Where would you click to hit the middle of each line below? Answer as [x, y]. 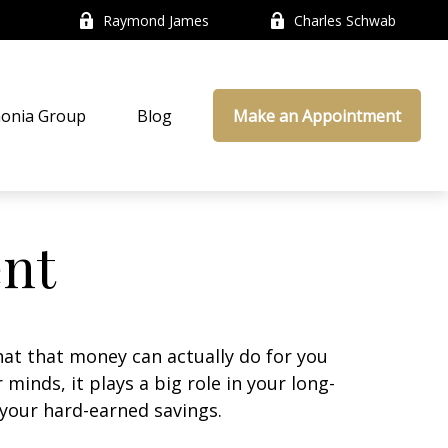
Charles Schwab [345, 20]
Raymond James [156, 20]
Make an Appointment [317, 116]
